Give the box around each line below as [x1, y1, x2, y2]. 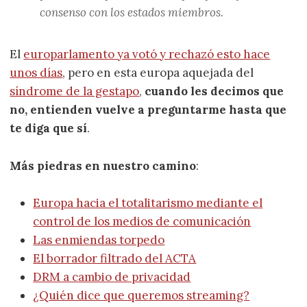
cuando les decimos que [145, 84, 284, 99]
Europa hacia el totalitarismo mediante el [33, 195, 263, 210]
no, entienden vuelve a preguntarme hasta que [10, 102, 287, 118]
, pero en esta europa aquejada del [62, 65, 254, 81]
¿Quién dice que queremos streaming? [33, 287, 250, 303]
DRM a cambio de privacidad [33, 269, 191, 284]
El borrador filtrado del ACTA [33, 250, 197, 266]
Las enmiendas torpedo [33, 232, 165, 247]
